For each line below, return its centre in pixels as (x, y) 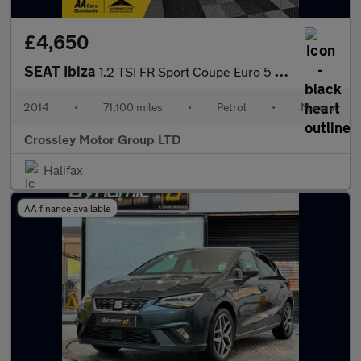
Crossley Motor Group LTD (103, 139)
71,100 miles (133, 107)
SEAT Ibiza (62, 71)
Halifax (63, 170)
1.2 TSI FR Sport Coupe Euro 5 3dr (187, 71)
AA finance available (67, 208)
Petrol (232, 107)
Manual (319, 107)
